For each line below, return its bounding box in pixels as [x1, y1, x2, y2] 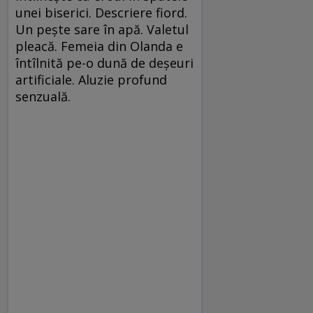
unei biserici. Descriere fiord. [15, 4, 187, 21]
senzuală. [15, 88, 71, 105]
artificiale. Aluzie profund [15, 71, 167, 88]
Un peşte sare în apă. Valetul [15, 21, 189, 38]
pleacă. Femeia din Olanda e [15, 38, 183, 54]
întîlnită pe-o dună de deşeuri [15, 54, 194, 71]
